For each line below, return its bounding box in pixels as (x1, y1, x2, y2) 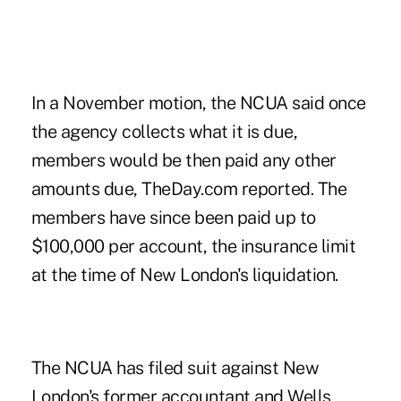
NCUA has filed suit (64, 356, 218, 379)
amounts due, (30, 177, 142, 200)
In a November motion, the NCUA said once (30, 91, 366, 114)
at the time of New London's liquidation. (30, 263, 338, 286)
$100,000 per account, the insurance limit (30, 235, 356, 257)
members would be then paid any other (30, 149, 337, 171)
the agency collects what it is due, (30, 120, 298, 142)
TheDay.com (141, 177, 238, 200)
